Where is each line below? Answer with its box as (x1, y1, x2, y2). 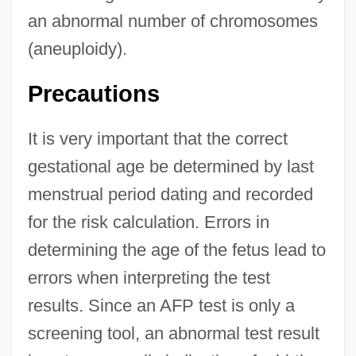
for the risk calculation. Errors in (27, 212, 269, 233)
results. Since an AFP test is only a (27, 296, 295, 316)
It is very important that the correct (27, 129, 288, 149)
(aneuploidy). (27, 39, 127, 60)
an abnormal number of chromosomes (27, 11, 318, 32)
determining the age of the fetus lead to (27, 240, 326, 261)
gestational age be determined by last (27, 157, 314, 177)
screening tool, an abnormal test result (27, 323, 319, 344)
